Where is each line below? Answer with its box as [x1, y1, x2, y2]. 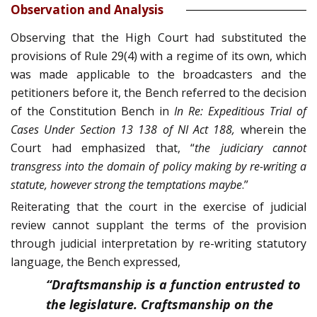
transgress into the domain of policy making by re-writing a [11, 158, 306, 175]
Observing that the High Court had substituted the [11, 30, 306, 46]
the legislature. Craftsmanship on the [46, 296, 273, 313]
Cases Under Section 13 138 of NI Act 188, [11, 122, 241, 138]
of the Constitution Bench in [11, 103, 174, 120]
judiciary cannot [220, 140, 306, 156]
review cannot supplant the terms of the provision [11, 217, 306, 234]
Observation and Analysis [11, 1, 163, 18]
